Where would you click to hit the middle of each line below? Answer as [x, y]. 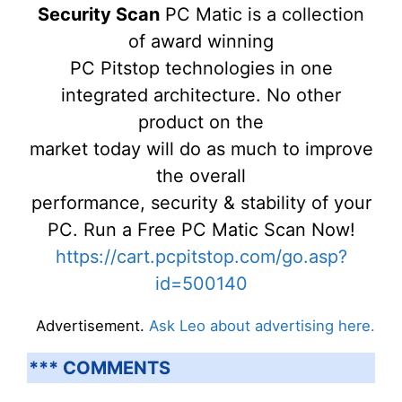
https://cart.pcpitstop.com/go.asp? [201, 257]
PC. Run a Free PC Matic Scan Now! [201, 230]
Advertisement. [92, 326]
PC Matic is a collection [262, 14]
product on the [201, 122]
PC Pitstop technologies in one [201, 68]
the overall [201, 176]
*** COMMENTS [100, 367]
